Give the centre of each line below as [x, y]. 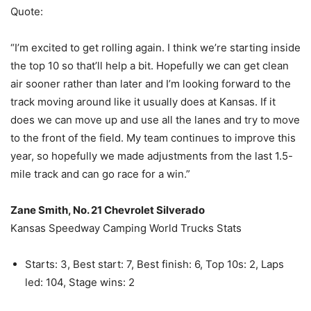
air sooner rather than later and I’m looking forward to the [151, 83]
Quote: [27, 11]
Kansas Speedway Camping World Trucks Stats [126, 228]
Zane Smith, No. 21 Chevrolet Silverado [108, 210]
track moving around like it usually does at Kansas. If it [143, 101]
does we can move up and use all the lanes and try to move [155, 119]
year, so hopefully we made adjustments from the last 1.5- [152, 155]
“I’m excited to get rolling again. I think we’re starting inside [155, 47]
